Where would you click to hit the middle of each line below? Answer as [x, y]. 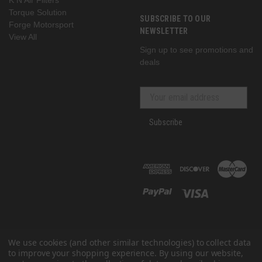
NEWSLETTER [164, 31]
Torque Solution [38, 12]
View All [23, 37]
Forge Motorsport [41, 24]
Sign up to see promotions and [196, 49]
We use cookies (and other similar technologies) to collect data [130, 242]
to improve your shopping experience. [84, 253]
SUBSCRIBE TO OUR [175, 18]
